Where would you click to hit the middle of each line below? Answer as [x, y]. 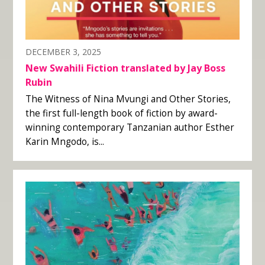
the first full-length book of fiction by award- [121, 113]
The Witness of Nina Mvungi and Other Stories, [128, 99]
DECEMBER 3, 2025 [63, 52]
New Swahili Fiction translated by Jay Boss [125, 68]
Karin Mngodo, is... [64, 141]
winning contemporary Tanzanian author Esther [130, 127]
